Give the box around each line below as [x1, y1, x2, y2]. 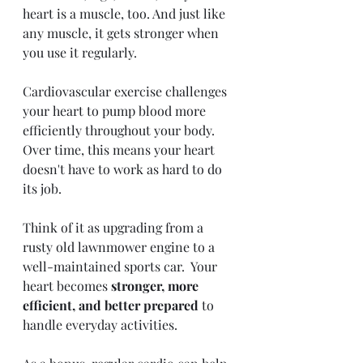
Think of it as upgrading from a [23, 219, 207, 237]
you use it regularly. [23, 44, 137, 62]
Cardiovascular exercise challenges [23, 83, 230, 100]
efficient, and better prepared [23, 297, 202, 314]
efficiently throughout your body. [23, 122, 221, 139]
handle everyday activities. [23, 316, 181, 334]
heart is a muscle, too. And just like [23, 5, 228, 23]
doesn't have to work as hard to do [23, 160, 225, 178]
